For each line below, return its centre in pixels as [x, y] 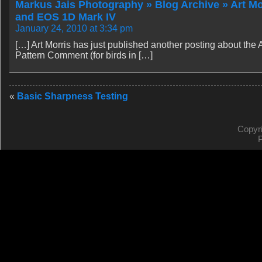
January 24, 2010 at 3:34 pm [74, 28]
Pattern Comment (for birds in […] [84, 55]
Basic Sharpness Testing [73, 96]
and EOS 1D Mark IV [65, 17]
